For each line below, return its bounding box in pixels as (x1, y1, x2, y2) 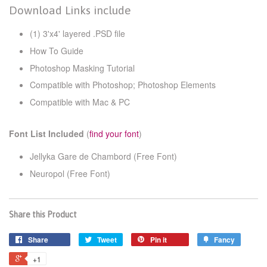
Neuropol (30, 167, 67, 180)
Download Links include (9, 4, 131, 17)
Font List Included (9, 127, 84, 139)
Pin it (150, 234, 167, 246)
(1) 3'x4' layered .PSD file (30, 27, 125, 40)
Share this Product (9, 210, 77, 220)
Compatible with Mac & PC (30, 95, 130, 108)
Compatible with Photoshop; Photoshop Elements (30, 79, 216, 91)
